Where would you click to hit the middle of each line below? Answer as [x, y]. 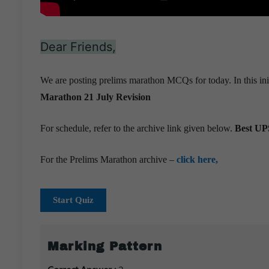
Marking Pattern [105, 246]
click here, [197, 159]
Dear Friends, [78, 47]
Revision [133, 97]
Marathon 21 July [78, 97]
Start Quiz [73, 200]
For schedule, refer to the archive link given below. [138, 128]
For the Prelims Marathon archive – [108, 159]
